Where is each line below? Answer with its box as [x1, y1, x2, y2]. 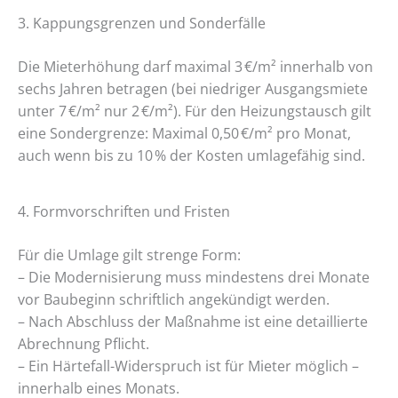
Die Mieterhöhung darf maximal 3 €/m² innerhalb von [18, 57, 373, 77]
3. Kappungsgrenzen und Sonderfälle [18, 13, 266, 34]
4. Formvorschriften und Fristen [18, 201, 230, 221]
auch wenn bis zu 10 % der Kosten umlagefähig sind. [18, 146, 365, 166]
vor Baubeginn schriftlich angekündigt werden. [18, 289, 330, 309]
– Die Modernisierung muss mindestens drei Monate [18, 267, 370, 287]
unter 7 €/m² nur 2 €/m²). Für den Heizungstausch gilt [18, 101, 371, 122]
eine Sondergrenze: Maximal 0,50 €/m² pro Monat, [18, 123, 351, 144]
